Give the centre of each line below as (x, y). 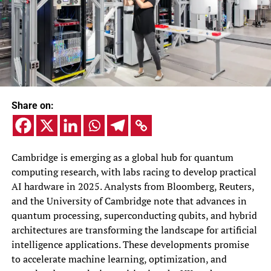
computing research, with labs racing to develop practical (134, 171)
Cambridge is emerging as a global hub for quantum (122, 157)
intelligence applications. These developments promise (130, 244)
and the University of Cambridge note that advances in (129, 201)
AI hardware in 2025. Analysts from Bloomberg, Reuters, (132, 186)
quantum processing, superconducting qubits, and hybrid (134, 215)
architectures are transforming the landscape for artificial (134, 230)
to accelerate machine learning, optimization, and (119, 259)
